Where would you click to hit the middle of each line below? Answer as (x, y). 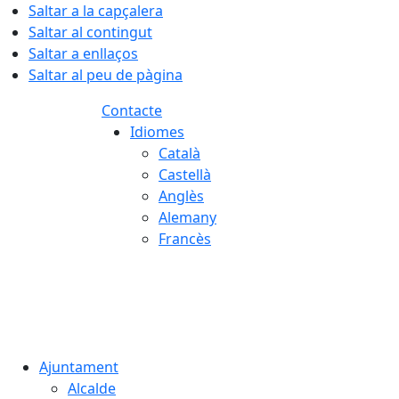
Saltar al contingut (90, 32)
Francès (185, 239)
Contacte (132, 110)
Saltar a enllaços (83, 53)
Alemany (187, 217)
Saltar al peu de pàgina (106, 75)
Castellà (185, 175)
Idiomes (157, 132)
